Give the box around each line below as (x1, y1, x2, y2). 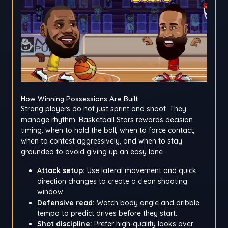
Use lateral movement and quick (85, 166, 196, 176)
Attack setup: (37, 166, 85, 176)
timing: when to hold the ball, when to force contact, (21, 126, 195, 135)
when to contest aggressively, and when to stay (21, 136, 182, 146)
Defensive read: (37, 198, 95, 208)
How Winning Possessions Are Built (21, 94, 138, 103)
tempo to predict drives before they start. (37, 209, 177, 218)
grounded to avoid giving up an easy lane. (21, 147, 164, 157)
